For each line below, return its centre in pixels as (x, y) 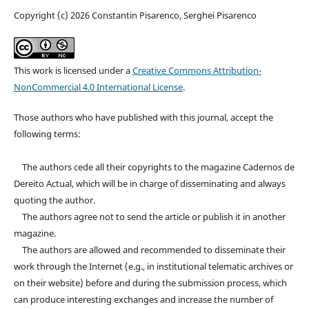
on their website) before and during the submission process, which (150, 282)
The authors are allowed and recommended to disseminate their (149, 249)
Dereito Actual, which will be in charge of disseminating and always (149, 183)
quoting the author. (54, 200)
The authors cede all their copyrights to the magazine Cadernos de (154, 167)
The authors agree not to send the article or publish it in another (149, 216)
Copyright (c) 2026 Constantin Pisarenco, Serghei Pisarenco (135, 15)
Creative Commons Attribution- (197, 70)
